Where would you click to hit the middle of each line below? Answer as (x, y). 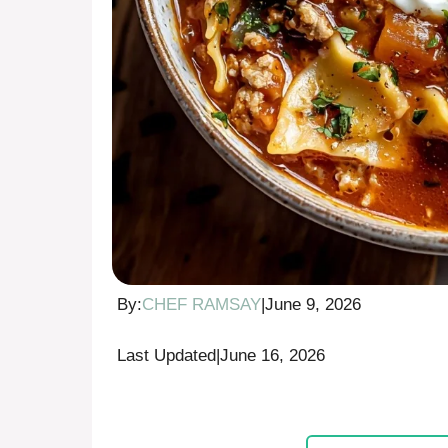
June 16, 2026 (272, 355)
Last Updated (166, 355)
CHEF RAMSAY (201, 304)
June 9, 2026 (313, 304)
